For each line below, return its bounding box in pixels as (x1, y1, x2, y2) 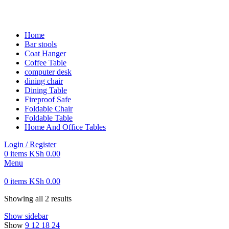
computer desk (25, 67, 72, 76)
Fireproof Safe (25, 95, 71, 104)
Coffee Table (25, 58, 66, 67)
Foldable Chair (25, 104, 73, 113)
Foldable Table (25, 113, 73, 122)
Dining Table (25, 86, 67, 95)
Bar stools (25, 40, 57, 49)
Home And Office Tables (25, 123, 106, 131)
